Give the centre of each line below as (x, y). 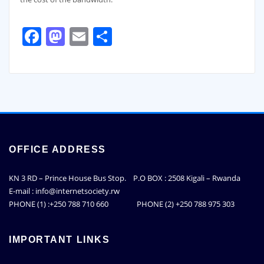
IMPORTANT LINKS (60, 239)
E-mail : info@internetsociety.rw (64, 191)
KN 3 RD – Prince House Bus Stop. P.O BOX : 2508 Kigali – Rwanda (125, 178)
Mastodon (109, 37)
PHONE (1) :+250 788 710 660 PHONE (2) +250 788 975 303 (122, 204)
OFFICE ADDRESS (57, 150)
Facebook (83, 37)
